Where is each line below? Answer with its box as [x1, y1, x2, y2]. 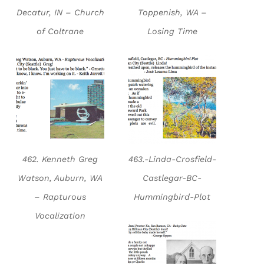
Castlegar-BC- [143, 173, 202, 183]
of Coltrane [37, 27, 84, 37]
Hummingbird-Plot [134, 192, 211, 202]
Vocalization [35, 211, 86, 221]
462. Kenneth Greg [22, 154, 98, 164]
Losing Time [147, 27, 197, 37]
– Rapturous [34, 192, 87, 202]
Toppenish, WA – [137, 8, 207, 18]
